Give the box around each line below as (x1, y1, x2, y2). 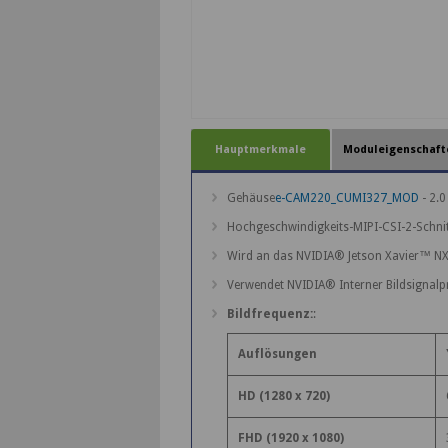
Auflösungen (237, 347, 317, 362)
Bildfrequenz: (226, 307, 313, 322)
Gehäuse (226, 191, 275, 206)
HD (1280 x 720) (237, 389, 330, 404)
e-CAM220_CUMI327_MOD (274, 191, 419, 206)
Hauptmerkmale (214, 143, 306, 157)
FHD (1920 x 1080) (237, 431, 344, 446)
